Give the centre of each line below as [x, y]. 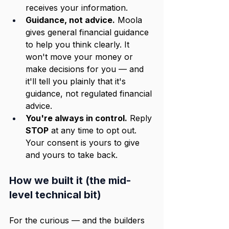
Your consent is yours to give [84, 143]
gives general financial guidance [88, 32]
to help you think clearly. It [79, 44]
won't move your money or [81, 57]
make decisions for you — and [86, 69]
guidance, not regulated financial [90, 94]
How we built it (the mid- [70, 180]
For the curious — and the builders [78, 220]
